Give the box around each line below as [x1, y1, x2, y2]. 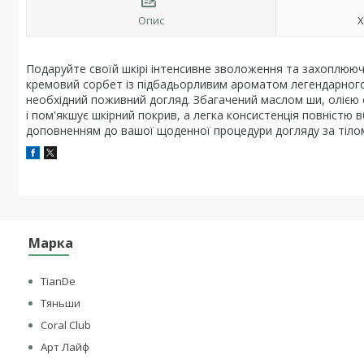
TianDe [41, 274, 76, 288]
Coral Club [41, 318, 92, 332]
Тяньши [41, 296, 81, 310]
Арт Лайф [41, 340, 90, 354]
